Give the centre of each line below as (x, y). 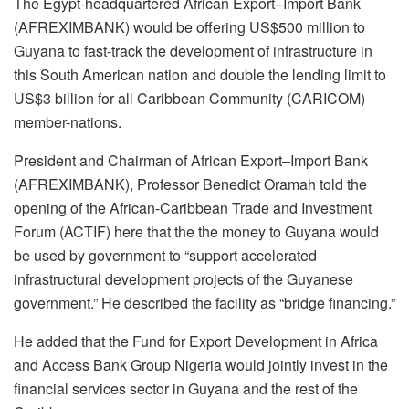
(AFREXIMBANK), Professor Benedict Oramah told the (190, 184)
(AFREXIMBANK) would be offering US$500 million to (189, 26)
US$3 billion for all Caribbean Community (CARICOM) (189, 98)
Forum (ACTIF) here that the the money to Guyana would (196, 231)
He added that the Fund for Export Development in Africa (196, 341)
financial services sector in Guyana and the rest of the (186, 388)
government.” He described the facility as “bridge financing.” (204, 302)
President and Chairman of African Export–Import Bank (191, 160)
